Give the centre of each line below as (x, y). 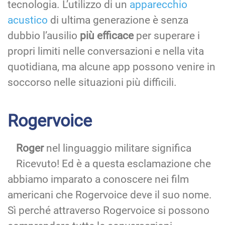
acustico (28, 20)
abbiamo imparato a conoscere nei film (98, 179)
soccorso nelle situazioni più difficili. (92, 82)
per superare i (167, 35)
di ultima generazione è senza (118, 20)
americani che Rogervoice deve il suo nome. (110, 195)
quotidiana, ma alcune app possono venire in (111, 67)
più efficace (107, 35)
